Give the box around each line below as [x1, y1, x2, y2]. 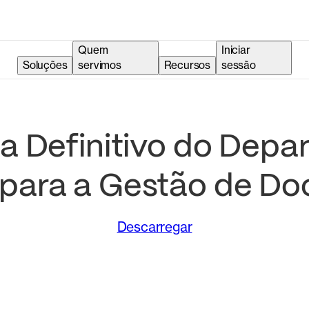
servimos [78, 59, 121, 72]
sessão [221, 59, 256, 72]
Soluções [23, 59, 68, 72]
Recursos [163, 59, 210, 72]
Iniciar [221, 43, 250, 57]
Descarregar [117, 219, 192, 235]
